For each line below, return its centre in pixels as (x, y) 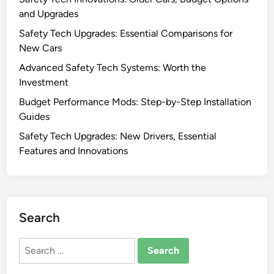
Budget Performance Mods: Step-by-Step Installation (135, 102)
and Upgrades (49, 14)
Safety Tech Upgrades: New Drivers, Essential (118, 136)
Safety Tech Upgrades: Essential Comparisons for (126, 34)
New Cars (41, 48)
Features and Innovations (74, 151)
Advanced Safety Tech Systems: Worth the (113, 68)
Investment (44, 83)
